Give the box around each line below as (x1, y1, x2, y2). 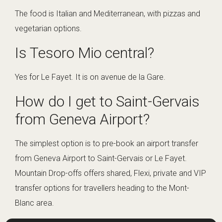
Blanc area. (15, 198, 54, 208)
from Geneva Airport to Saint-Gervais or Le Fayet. (15, 154, 187, 164)
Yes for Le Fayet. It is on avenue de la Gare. (15, 72, 166, 82)
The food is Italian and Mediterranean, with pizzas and (15, 9, 200, 19)
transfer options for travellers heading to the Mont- (15, 183, 189, 193)
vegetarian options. (15, 24, 82, 34)
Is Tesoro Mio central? (15, 44, 154, 62)
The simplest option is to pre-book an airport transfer (15, 139, 198, 149)
